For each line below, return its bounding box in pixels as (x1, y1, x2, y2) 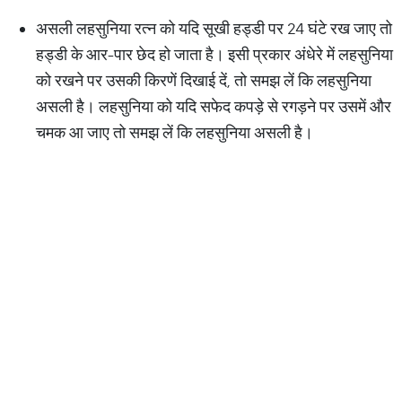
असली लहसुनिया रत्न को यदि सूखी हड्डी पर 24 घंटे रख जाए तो (36, 18, 392, 39)
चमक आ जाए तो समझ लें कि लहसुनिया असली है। (36, 122, 313, 143)
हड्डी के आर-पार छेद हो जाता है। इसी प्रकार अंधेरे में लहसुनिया (36, 44, 393, 65)
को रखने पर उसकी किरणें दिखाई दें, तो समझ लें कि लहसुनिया (36, 70, 371, 91)
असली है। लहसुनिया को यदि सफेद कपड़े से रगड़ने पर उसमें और (36, 96, 391, 117)
